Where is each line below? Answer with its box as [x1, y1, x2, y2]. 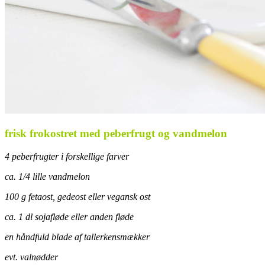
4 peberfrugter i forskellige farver [5, 151, 129, 161]
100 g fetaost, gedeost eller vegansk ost [5, 191, 150, 202]
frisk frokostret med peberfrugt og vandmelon [5, 127, 227, 140]
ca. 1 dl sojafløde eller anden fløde [5, 211, 134, 222]
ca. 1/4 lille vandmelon [5, 171, 90, 182]
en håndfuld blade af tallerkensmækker [5, 231, 150, 242]
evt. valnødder [5, 251, 58, 262]
